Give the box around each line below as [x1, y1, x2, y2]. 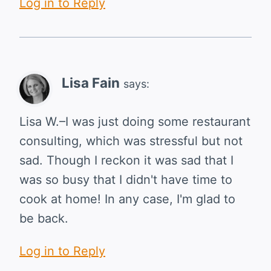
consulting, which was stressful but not [19, 133, 243, 148]
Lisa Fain [62, 74, 120, 91]
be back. [19, 211, 68, 226]
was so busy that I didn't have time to [19, 172, 232, 187]
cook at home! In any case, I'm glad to [19, 191, 235, 206]
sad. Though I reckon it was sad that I [19, 152, 233, 168]
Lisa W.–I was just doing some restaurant [19, 114, 250, 129]
